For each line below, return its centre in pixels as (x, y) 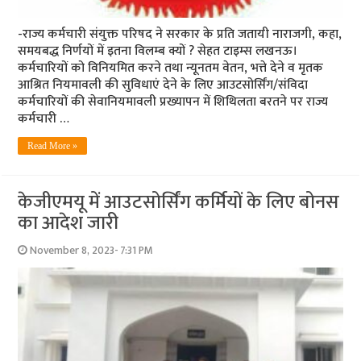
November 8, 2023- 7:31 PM (92, 250)
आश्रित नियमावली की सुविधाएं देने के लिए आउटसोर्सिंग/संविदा (163, 85)
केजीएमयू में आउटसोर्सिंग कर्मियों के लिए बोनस (179, 202)
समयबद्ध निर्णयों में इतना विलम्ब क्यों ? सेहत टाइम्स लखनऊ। (158, 51)
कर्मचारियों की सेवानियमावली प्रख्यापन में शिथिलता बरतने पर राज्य (173, 102)
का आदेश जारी (68, 223)
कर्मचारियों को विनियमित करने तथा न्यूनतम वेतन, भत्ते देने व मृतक (171, 68)
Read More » (53, 145)
